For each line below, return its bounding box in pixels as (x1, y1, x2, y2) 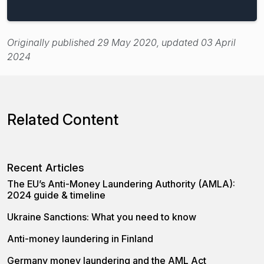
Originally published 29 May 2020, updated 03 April (7, 36, 236, 48)
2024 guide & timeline (7, 189, 105, 201)
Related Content (7, 110, 118, 128)
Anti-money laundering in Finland (7, 232, 153, 245)
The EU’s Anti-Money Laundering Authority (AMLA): (7, 177, 235, 190)
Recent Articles (7, 161, 84, 174)
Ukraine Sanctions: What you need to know (7, 210, 196, 223)
